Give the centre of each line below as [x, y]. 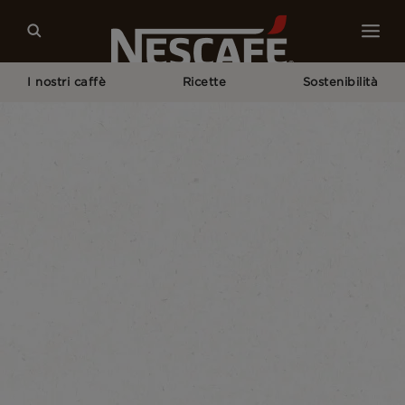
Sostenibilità [340, 82]
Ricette [204, 82]
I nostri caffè [66, 82]
